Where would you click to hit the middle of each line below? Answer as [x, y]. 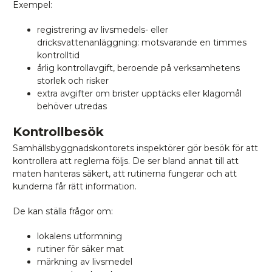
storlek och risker [73, 81]
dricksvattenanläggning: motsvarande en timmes [142, 42]
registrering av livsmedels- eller [103, 30]
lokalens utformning [80, 236]
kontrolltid [58, 55]
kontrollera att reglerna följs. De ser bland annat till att [126, 161]
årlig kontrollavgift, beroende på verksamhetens [138, 68]
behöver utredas [72, 106]
